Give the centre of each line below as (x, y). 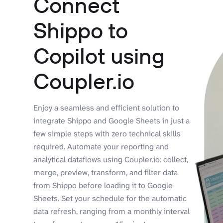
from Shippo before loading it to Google (103, 185)
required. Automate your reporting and (101, 146)
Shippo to (81, 30)
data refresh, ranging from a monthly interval (112, 211)
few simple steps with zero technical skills (107, 133)
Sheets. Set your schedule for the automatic (110, 198)
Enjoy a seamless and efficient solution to (107, 108)
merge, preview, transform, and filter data (106, 172)
